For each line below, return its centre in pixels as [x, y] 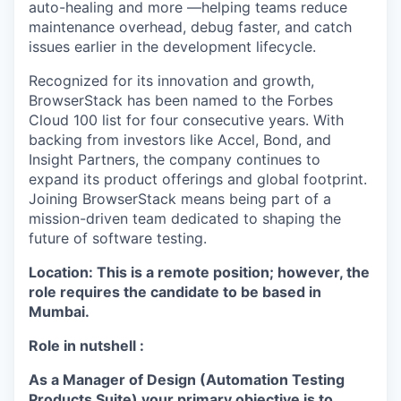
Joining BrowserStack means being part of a [180, 199]
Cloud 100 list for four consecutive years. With [186, 120]
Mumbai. [59, 311]
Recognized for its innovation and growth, [171, 81]
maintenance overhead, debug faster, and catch [190, 27]
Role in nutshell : [86, 346]
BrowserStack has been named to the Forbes [181, 100]
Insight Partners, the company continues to [175, 159]
